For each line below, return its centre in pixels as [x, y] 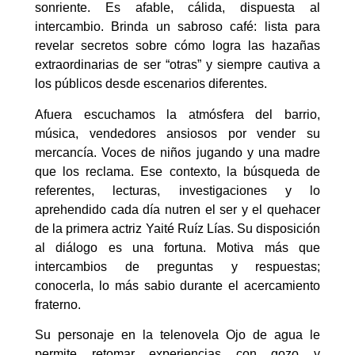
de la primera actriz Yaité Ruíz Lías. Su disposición [177, 228]
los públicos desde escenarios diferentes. [154, 84]
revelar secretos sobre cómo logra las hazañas [177, 46]
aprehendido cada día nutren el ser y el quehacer [177, 209]
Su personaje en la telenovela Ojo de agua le [177, 335]
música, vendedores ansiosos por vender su [177, 133]
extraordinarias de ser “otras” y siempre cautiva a [177, 65]
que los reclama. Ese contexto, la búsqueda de [177, 171]
